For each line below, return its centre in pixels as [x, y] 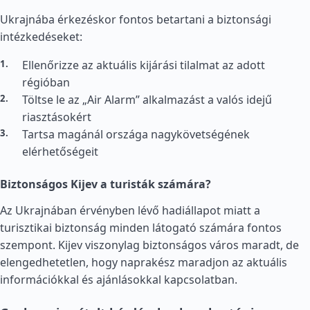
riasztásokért [57, 117]
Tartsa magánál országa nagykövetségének [136, 134]
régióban [46, 82]
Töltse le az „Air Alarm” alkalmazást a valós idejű [147, 100]
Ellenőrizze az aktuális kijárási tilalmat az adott [144, 65]
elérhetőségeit [60, 152]
